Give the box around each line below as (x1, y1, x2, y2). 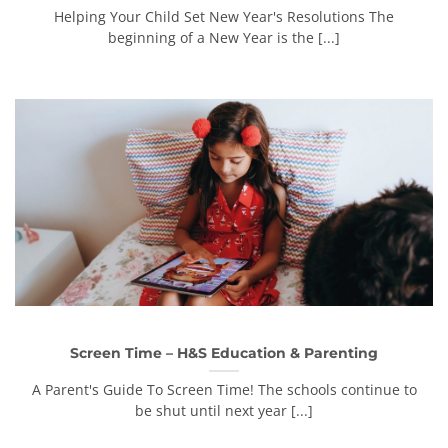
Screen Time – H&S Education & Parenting (70, 344, 378, 361)
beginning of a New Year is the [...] (108, 28, 340, 48)
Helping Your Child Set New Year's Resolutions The (54, 7, 394, 27)
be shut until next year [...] (135, 400, 313, 420)
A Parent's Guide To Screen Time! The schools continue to (31, 379, 417, 399)
